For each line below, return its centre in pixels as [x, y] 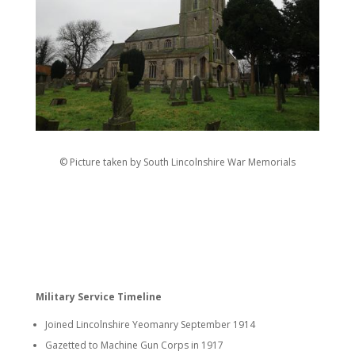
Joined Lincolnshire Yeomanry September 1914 [150, 325]
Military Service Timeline [98, 297]
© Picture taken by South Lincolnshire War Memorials [177, 162]
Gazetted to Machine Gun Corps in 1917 [134, 345]
